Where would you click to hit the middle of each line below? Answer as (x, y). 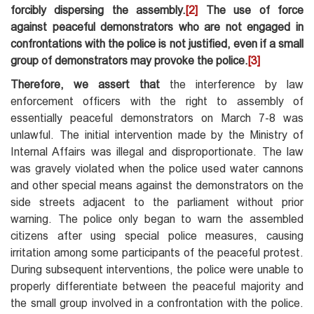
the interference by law (232, 84)
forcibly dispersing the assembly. (98, 10)
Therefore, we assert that (85, 84)
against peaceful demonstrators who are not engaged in (157, 27)
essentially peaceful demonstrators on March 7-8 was (157, 118)
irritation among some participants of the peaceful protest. (157, 252)
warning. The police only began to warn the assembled (157, 219)
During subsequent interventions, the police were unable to (157, 269)
